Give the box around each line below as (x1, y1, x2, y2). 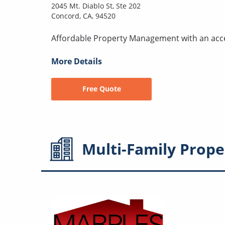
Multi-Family (82, 139, 176, 160)
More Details (51, 55, 102, 67)
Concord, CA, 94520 (51, 11, 116, 21)
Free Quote (82, 84, 121, 94)
